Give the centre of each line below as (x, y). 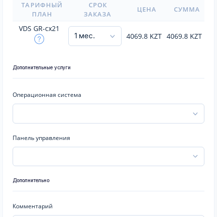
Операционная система (47, 95)
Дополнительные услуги (42, 67)
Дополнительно (31, 180)
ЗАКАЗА (98, 14)
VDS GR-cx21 (39, 28)
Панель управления (41, 138)
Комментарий (33, 206)
